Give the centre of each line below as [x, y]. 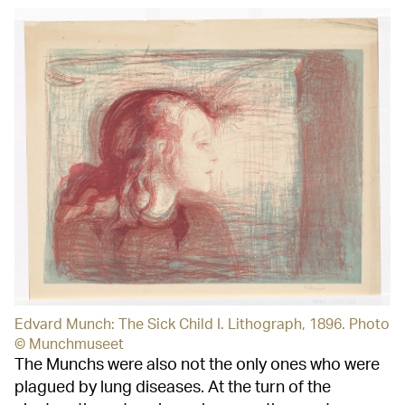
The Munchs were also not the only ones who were [197, 366]
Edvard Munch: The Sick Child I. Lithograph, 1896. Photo [202, 325]
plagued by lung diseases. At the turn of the [173, 388]
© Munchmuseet [70, 345]
